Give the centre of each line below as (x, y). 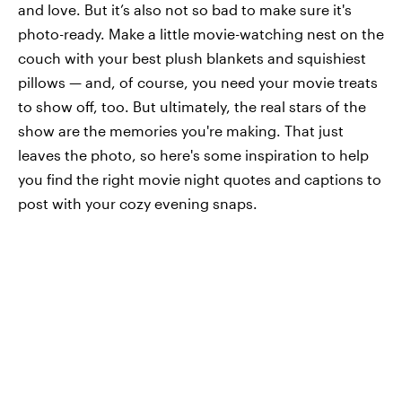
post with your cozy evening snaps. (138, 203)
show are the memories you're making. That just (181, 131)
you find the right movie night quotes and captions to (200, 179)
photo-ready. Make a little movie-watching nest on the (201, 34)
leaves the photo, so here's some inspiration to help (193, 155)
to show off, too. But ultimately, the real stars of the (192, 106)
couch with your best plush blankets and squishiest (192, 58)
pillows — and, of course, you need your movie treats (198, 82)
